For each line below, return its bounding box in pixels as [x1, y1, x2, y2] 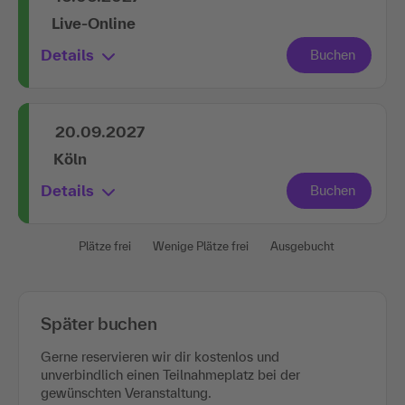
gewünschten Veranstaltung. [41, 384, 212, 400]
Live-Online [52, 14, 136, 32]
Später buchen [41, 313, 157, 334]
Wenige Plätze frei [152, 239, 249, 253]
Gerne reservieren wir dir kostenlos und [41, 348, 279, 364]
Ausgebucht [269, 239, 334, 253]
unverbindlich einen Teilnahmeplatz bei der [41, 366, 300, 382]
